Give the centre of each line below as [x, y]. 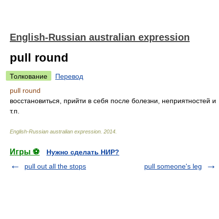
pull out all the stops [55, 166]
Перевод [69, 76]
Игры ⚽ [25, 152]
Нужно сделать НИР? [83, 152]
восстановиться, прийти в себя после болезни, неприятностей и [113, 101]
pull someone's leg [173, 166]
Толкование [29, 76]
